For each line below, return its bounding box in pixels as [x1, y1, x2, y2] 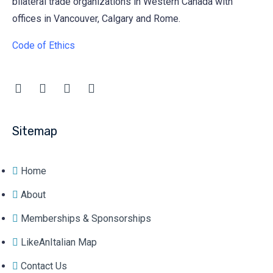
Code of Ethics [12, 39, 75, 51]
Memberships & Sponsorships [21, 212, 151, 224]
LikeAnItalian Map [21, 236, 97, 248]
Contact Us [21, 260, 67, 272]
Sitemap [12, 123, 57, 138]
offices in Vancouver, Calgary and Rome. [12, 12, 180, 24]
